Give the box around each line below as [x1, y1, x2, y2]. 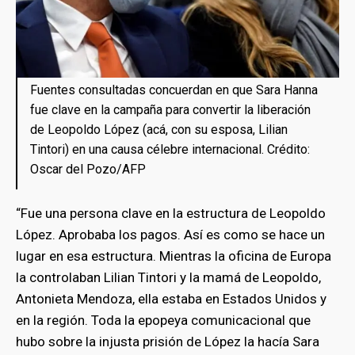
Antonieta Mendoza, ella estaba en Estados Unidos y [16, 290, 326, 307]
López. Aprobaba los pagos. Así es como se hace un [16, 226, 325, 242]
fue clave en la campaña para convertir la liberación [30, 101, 311, 117]
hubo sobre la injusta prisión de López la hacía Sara [16, 333, 319, 349]
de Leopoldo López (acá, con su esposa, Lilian [30, 121, 288, 137]
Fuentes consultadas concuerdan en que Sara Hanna [30, 82, 318, 97]
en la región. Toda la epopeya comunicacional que [16, 311, 311, 328]
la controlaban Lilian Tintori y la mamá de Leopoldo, [16, 269, 321, 285]
